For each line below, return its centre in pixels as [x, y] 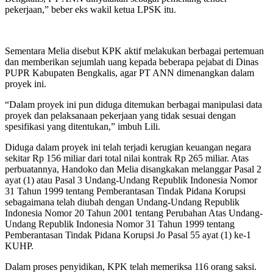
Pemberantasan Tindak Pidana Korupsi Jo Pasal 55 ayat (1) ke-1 [128, 235]
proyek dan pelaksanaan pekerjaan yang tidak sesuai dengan [120, 115]
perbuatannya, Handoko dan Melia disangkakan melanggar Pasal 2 [133, 169]
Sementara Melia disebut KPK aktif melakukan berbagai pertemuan [134, 51]
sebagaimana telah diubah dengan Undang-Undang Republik [122, 202]
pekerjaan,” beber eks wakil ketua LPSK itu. [90, 9]
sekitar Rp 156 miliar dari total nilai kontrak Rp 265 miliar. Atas [127, 158]
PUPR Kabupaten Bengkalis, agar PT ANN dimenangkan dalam [129, 73]
